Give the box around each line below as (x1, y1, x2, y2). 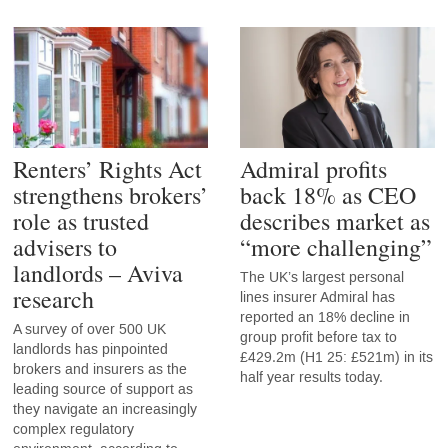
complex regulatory (12, 419, 134, 439)
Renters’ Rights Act (12, 152, 202, 185)
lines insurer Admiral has (240, 287, 395, 307)
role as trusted (12, 204, 149, 237)
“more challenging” (240, 230, 432, 263)
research (12, 282, 94, 315)
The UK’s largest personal (240, 267, 404, 287)
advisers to (12, 230, 117, 263)
